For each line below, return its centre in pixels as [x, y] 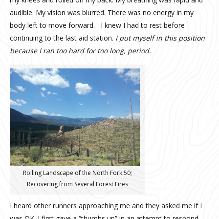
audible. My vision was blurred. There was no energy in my [102, 12]
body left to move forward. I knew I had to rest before [97, 25]
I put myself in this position [159, 38]
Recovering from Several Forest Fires [77, 184]
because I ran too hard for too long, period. [80, 50]
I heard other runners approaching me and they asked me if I [106, 205]
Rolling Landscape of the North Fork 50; [77, 173]
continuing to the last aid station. [62, 38]
